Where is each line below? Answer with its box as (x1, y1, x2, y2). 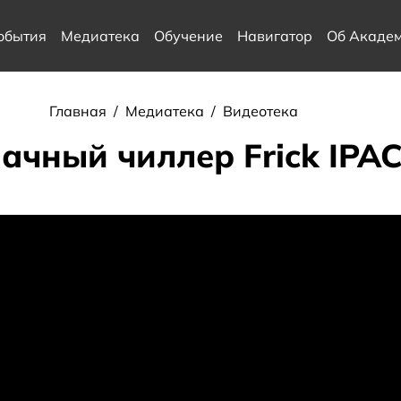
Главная (49, 102, 111, 120)
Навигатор (236, 27, 312, 45)
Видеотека (223, 102, 299, 120)
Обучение (153, 27, 223, 45)
